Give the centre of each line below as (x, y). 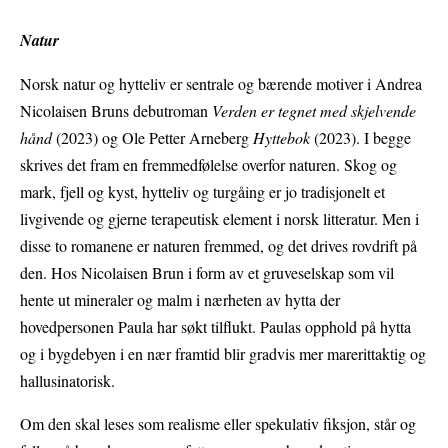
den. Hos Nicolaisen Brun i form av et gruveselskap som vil (207, 273)
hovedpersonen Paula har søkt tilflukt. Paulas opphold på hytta (215, 327)
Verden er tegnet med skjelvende (314, 111)
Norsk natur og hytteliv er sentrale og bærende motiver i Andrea (221, 84)
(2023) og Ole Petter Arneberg (152, 138)
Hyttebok (281, 138)
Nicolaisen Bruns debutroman (116, 111)
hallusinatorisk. (67, 381)
